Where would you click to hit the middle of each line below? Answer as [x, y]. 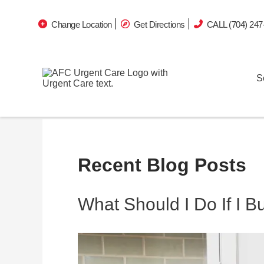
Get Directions [159, 15]
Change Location [82, 15]
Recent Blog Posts [162, 165]
